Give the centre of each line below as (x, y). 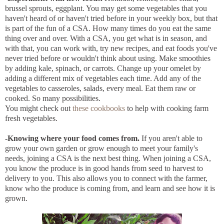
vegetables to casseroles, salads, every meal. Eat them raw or (100, 88)
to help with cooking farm (167, 108)
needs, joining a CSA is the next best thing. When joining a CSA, (108, 158)
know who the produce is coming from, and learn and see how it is (110, 188)
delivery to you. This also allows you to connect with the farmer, (106, 178)
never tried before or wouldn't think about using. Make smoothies (108, 58)
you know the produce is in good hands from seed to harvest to (104, 168)
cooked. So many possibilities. (53, 98)
